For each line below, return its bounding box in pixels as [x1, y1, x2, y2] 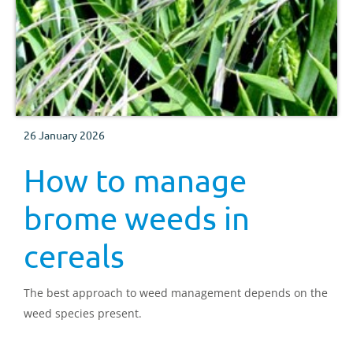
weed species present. [24, 306, 142, 321]
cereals [24, 237, 124, 275]
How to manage [24, 162, 247, 199]
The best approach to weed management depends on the [24, 285, 328, 301]
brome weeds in [24, 199, 250, 237]
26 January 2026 [24, 128, 105, 143]
